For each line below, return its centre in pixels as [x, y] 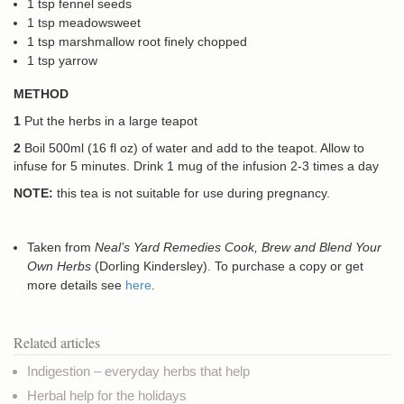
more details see [76, 285]
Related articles [57, 342]
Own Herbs [59, 266]
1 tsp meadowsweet [84, 23]
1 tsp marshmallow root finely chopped [137, 41]
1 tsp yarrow [62, 60]
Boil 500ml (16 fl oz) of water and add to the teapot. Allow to [193, 148]
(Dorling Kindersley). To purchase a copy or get [227, 266]
